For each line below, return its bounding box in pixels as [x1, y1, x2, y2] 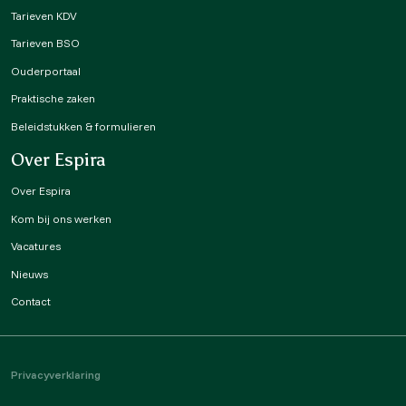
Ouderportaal [11, 63, 81, 78]
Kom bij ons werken [11, 211, 111, 226]
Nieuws [11, 266, 48, 281]
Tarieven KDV [11, 8, 77, 23]
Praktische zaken [11, 92, 95, 106]
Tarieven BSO [11, 36, 80, 51]
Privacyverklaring [11, 367, 101, 382]
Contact [11, 295, 51, 309]
